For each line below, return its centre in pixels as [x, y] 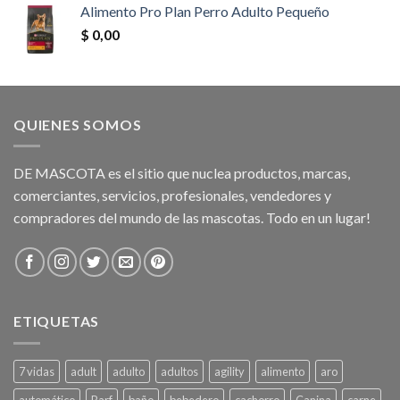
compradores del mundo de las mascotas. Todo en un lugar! [192, 218]
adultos [179, 371]
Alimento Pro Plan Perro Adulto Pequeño [205, 11]
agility [229, 371]
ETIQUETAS [57, 321]
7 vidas [37, 371]
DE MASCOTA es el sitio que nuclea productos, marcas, [182, 173]
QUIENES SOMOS [78, 124]
